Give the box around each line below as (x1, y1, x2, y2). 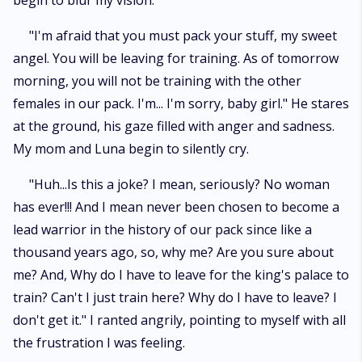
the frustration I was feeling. (13, 334, 185, 351)
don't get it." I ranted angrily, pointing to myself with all (13, 311, 346, 329)
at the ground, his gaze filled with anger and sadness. (13, 117, 335, 135)
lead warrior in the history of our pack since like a (13, 221, 312, 238)
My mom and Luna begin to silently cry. (13, 140, 249, 158)
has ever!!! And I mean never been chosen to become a (13, 198, 339, 216)
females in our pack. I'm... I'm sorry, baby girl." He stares (13, 95, 349, 112)
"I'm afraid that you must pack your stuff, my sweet (29, 27, 337, 44)
